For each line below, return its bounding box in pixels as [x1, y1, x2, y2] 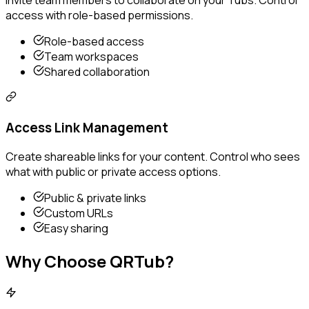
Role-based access [44, 34, 144, 49]
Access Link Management [6, 118, 168, 137]
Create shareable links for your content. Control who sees [6, 149, 300, 165]
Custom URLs [44, 206, 113, 221]
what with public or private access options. [6, 164, 221, 180]
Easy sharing [44, 221, 108, 237]
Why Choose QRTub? [6, 250, 174, 273]
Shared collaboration [44, 64, 150, 79]
